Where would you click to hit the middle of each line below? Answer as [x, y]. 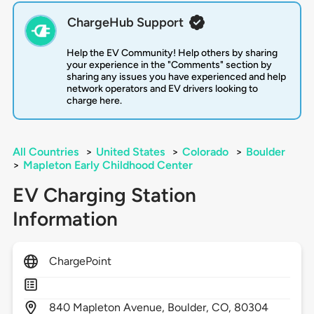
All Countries [45, 152]
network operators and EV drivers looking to [162, 89]
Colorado [205, 152]
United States [130, 152]
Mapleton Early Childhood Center [108, 165]
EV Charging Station [104, 195]
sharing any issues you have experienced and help [176, 77]
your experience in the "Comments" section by [169, 65]
